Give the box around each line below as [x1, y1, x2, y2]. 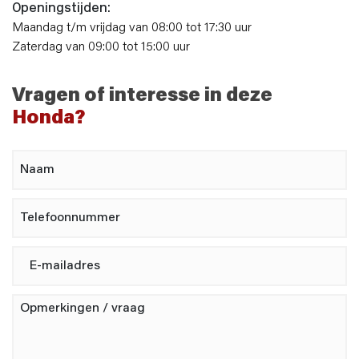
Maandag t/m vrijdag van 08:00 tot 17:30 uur [12, 22, 252, 35]
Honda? [12, 109, 85, 129]
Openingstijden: [12, 2, 111, 16]
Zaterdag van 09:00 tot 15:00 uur [12, 41, 190, 54]
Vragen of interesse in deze [12, 87, 272, 107]
